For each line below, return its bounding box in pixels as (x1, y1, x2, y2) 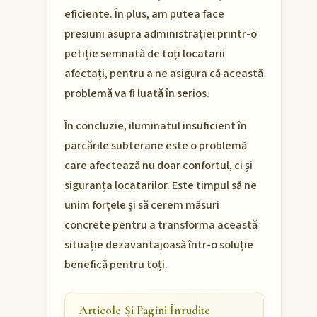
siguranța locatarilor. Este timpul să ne (64, 177, 257, 195)
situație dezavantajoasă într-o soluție (64, 236, 253, 254)
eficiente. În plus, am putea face (64, 6, 224, 23)
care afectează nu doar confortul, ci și (64, 157, 253, 175)
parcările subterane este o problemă (64, 137, 247, 155)
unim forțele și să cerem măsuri (64, 197, 219, 214)
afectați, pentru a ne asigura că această (64, 65, 263, 83)
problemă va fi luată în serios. (64, 85, 209, 103)
